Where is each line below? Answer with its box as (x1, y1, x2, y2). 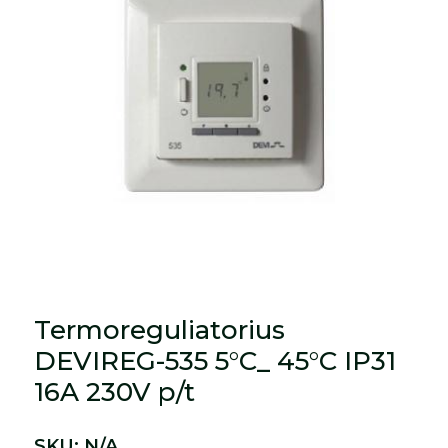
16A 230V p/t (34, 375, 196, 408)
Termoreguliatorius (34, 313, 286, 346)
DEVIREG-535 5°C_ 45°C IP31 (34, 344, 397, 377)
